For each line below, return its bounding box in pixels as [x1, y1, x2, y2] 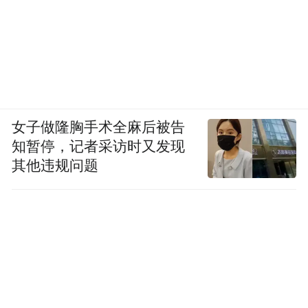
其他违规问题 [12, 157, 99, 173]
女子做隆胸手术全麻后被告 [12, 119, 186, 135]
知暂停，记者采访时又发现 [12, 138, 186, 154]
